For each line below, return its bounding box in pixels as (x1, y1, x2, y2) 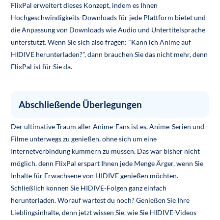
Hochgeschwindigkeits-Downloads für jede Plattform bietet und (11, 13, 206, 22)
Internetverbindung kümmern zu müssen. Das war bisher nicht (11, 146, 200, 155)
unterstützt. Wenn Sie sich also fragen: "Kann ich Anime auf (11, 37, 192, 46)
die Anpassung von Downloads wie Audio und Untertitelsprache (11, 25, 206, 34)
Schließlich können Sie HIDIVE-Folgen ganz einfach (11, 183, 167, 192)
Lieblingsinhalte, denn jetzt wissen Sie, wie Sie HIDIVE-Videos (11, 208, 197, 217)
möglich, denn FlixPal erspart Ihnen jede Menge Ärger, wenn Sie (11, 159, 204, 167)
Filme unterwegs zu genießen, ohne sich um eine (11, 134, 157, 143)
